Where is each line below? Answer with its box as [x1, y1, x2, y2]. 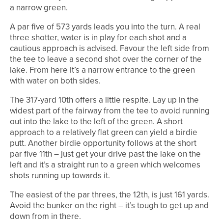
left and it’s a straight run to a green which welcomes [10, 159, 200, 171]
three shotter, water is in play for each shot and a [10, 31, 187, 44]
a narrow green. [10, 1, 68, 14]
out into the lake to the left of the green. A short [10, 115, 183, 128]
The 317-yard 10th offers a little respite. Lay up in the [10, 94, 199, 107]
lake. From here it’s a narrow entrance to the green [10, 64, 195, 77]
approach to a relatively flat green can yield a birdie [10, 126, 197, 139]
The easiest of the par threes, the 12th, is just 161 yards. [10, 189, 209, 201]
